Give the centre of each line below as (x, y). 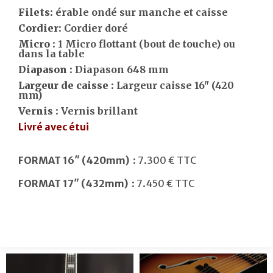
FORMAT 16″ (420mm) (74, 160)
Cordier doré (96, 28)
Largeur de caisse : (67, 85)
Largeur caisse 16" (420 (175, 85)
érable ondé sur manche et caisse (142, 12)
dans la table (51, 53)
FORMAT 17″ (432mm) (73, 183)
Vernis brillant (99, 111)
